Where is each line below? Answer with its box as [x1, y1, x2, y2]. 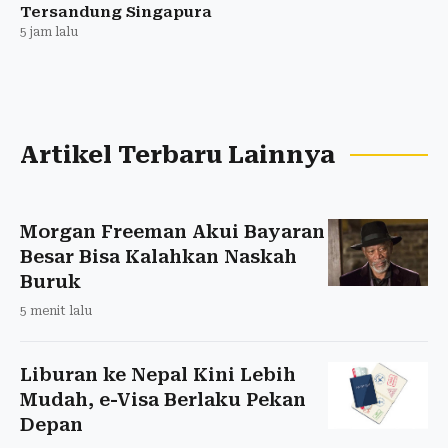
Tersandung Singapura [20, 2, 212, 21]
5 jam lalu [20, 24, 78, 39]
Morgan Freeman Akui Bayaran [20, 220, 325, 242]
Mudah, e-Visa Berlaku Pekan [20, 388, 306, 410]
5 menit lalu [20, 303, 92, 318]
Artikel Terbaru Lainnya [20, 140, 335, 169]
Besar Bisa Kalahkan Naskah [20, 245, 297, 267]
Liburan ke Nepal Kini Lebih [20, 363, 296, 385]
